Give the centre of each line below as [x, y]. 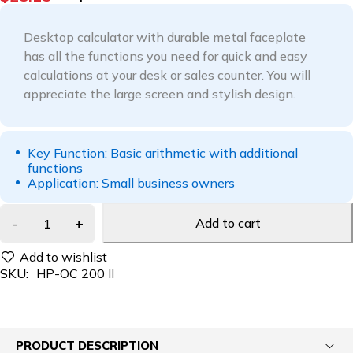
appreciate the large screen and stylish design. [160, 94]
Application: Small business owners [131, 183]
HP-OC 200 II [75, 274]
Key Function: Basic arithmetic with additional [163, 153]
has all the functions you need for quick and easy [165, 56]
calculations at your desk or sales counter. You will [167, 75]
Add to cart [228, 223]
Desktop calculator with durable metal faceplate [165, 37]
